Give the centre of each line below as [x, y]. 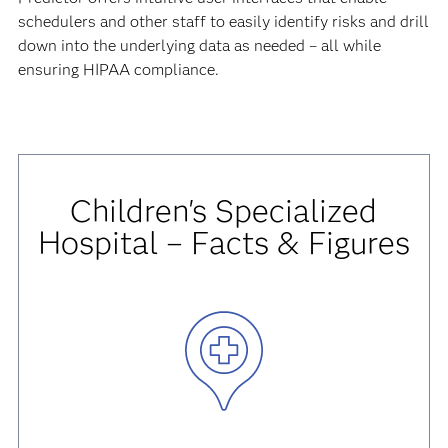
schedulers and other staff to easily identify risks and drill [223, 22]
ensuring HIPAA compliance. [118, 70]
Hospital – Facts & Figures [223, 243]
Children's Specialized [224, 211]
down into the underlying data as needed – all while [199, 46]
